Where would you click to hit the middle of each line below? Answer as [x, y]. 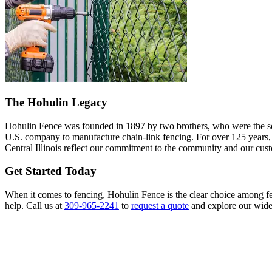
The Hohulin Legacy [56, 103]
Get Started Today [51, 171]
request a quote [160, 206]
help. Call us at [35, 206]
